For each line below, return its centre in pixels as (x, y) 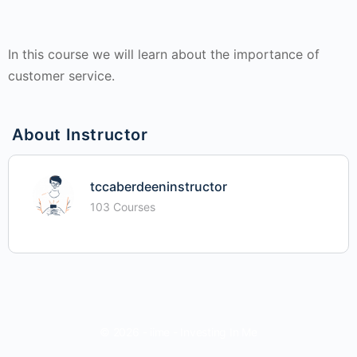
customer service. (61, 75)
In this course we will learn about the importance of (164, 54)
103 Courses (123, 206)
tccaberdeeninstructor (159, 186)
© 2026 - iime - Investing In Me (178, 331)
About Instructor (80, 134)
